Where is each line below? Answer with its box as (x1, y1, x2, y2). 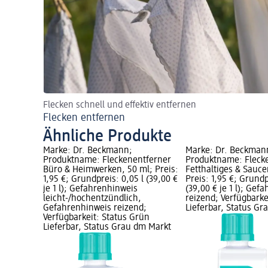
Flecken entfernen (43, 112, 125, 124)
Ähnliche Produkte (43, 128, 172, 145)
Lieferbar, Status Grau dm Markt (43, 223, 171, 233)
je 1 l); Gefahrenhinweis (43, 184, 138, 194)
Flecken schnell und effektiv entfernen (43, 100, 196, 111)
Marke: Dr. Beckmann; (43, 146, 132, 156)
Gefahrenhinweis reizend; (43, 203, 147, 214)
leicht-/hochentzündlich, (43, 194, 141, 204)
